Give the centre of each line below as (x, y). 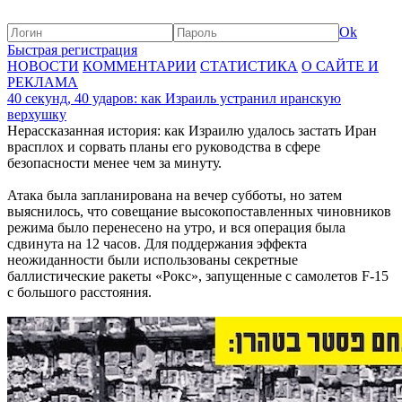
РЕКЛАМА (43, 82)
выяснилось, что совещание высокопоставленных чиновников (199, 211)
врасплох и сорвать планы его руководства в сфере (164, 147)
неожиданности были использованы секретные (153, 260)
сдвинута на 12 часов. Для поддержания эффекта (157, 244)
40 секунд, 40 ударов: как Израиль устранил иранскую (174, 98)
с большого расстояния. (79, 292)
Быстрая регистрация (72, 50)
